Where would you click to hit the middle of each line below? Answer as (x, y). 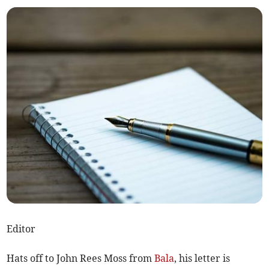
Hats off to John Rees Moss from (81, 258)
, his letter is (202, 258)
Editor (21, 229)
